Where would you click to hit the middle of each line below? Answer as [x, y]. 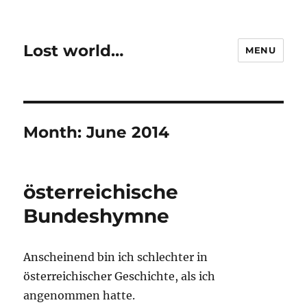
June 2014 [128, 132]
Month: [55, 132]
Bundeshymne [97, 216]
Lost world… [74, 50]
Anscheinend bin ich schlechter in [116, 257]
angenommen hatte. [79, 295]
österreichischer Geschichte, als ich [120, 276]
